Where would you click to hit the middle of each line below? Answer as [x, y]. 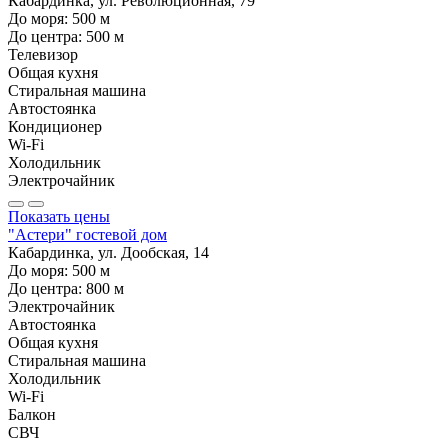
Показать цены [59, 216]
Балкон [32, 414]
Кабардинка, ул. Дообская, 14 [108, 252]
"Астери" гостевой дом [87, 234]
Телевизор [43, 54]
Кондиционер [55, 126]
